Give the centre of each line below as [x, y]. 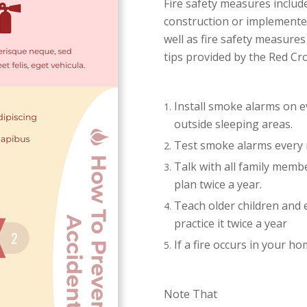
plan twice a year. [218, 184]
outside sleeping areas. [233, 124]
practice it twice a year [231, 223]
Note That [191, 294]
